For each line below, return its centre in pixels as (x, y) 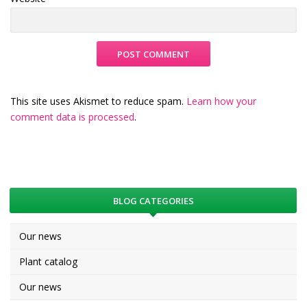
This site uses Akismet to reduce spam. (98, 101)
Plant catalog (48, 261)
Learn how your (221, 101)
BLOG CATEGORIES (153, 200)
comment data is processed (72, 116)
